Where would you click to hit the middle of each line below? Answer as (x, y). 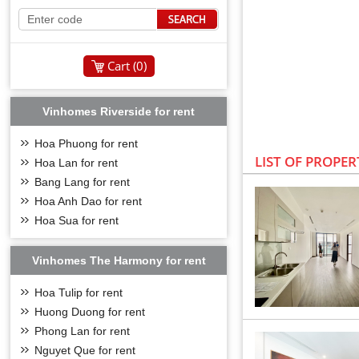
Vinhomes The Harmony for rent (119, 260)
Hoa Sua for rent (77, 220)
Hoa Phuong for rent (87, 143)
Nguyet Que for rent (85, 350)
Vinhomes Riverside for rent (119, 111)
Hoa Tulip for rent (79, 292)
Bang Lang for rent (83, 182)
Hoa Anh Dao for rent (89, 201)
